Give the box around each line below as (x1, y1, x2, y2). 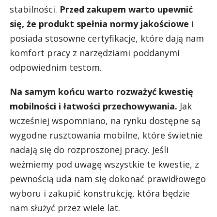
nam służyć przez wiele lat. (10, 202, 120, 214)
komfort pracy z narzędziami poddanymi (10, 47, 180, 59)
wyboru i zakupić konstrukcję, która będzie (10, 187, 190, 199)
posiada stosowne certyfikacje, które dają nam (10, 32, 204, 44)
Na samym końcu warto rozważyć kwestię (10, 86, 193, 97)
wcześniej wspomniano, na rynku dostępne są (10, 115, 201, 126)
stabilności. (10, 3, 60, 15)
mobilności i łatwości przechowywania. (10, 100, 177, 112)
